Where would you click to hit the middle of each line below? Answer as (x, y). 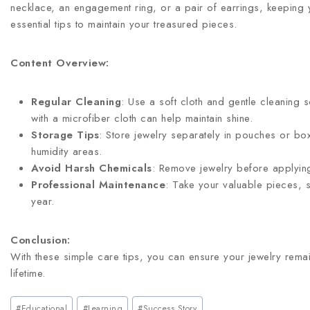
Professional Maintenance (98, 185)
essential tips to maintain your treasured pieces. (124, 24)
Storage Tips (65, 135)
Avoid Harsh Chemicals (92, 168)
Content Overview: (60, 63)
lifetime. (28, 273)
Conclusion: (40, 240)
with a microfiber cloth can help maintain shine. (142, 118)
